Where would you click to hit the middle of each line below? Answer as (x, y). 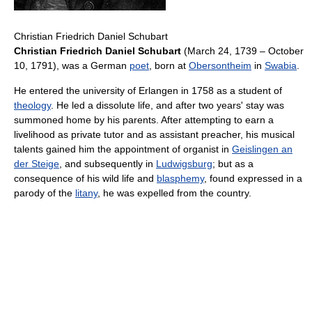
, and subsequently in (108, 163)
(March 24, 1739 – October (242, 50)
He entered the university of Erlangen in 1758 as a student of (148, 90)
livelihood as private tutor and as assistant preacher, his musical (154, 134)
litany (86, 193)
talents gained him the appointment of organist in (123, 149)
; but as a (233, 163)
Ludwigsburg (184, 163)
